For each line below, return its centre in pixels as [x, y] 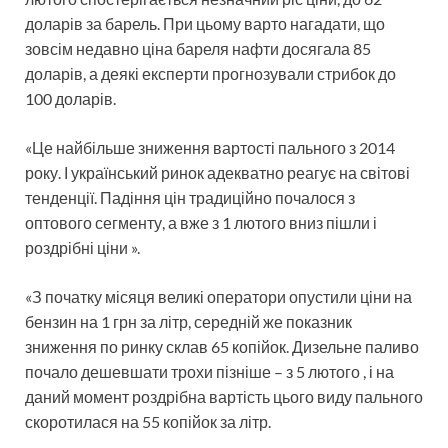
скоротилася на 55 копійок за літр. [148, 421]
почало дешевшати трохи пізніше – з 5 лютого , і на [209, 371]
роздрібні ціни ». [82, 247]
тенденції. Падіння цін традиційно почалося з [190, 197]
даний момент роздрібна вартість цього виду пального [224, 396]
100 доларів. [70, 98]
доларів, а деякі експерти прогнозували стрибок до [210, 73]
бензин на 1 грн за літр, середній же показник [188, 321]
